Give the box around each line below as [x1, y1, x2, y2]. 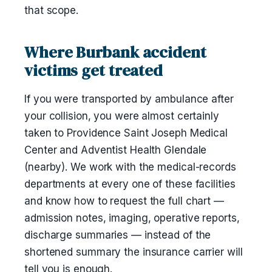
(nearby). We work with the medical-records [24, 161, 236, 173]
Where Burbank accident [24, 41, 206, 63]
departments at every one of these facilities [24, 178, 236, 190]
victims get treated [24, 59, 163, 81]
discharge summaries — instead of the [24, 229, 211, 241]
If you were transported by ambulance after [24, 93, 234, 105]
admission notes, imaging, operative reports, [24, 212, 240, 224]
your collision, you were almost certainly [24, 110, 219, 122]
